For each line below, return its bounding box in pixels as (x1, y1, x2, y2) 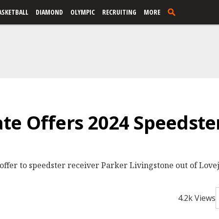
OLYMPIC (70, 7, 95, 17)
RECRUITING (102, 7, 136, 17)
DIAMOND (36, 7, 63, 17)
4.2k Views (178, 193, 216, 203)
